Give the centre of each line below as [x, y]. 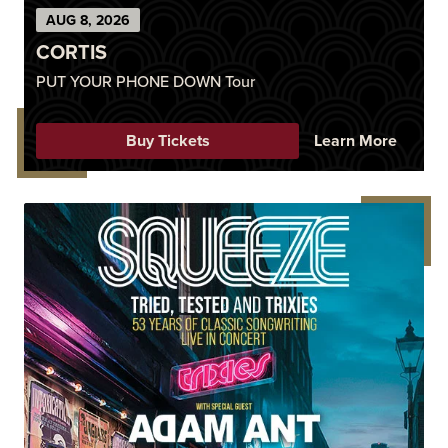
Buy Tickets [167, 140]
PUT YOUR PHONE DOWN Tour [145, 81]
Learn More [355, 140]
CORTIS [71, 51]
